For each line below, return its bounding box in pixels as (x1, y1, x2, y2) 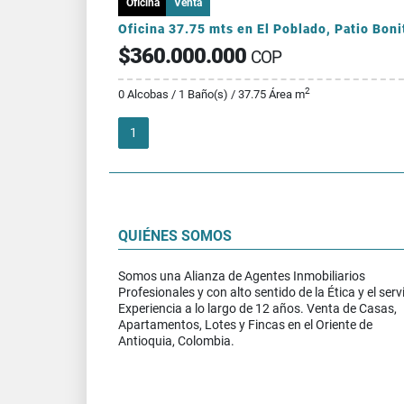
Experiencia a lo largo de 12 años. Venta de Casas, (118, 300, 397, 316)
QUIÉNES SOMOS (118, 226, 232, 244)
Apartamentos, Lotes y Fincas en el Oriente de (118, 317, 372, 332)
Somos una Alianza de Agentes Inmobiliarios (118, 268, 365, 283)
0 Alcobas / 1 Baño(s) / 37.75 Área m (118, 87, 305, 101)
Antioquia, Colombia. (118, 333, 234, 348)
